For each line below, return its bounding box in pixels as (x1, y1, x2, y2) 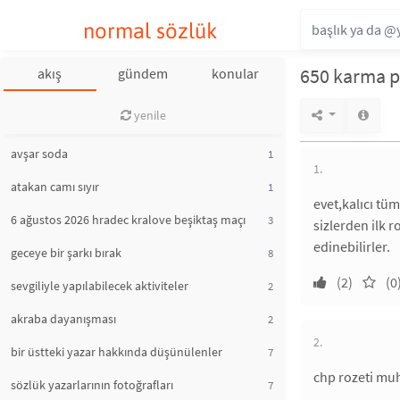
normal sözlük (82, 19, 218, 43)
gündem (117, 64, 168, 82)
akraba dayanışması (11, 311, 116, 327)
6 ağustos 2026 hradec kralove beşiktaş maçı (11, 212, 246, 228)
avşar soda (11, 146, 68, 162)
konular (212, 64, 260, 82)
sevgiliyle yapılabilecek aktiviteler (11, 278, 188, 294)
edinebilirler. (313, 237, 390, 255)
